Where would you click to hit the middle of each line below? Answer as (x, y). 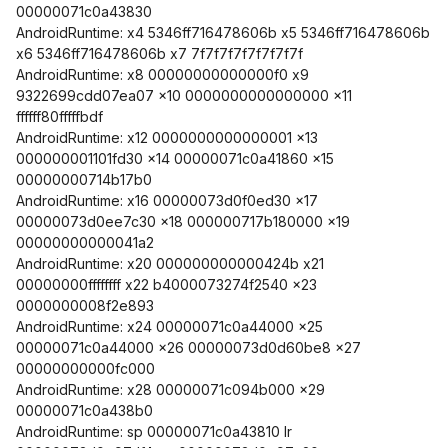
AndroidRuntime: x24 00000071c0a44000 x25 (169, 326)
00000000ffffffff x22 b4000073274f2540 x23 (166, 284)
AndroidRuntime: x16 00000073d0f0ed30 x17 (167, 200)
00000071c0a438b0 (84, 410)
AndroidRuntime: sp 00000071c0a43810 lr (154, 431)
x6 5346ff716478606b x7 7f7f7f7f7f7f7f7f (159, 53)
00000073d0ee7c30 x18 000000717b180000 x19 (183, 221)
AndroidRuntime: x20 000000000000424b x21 (170, 263)
